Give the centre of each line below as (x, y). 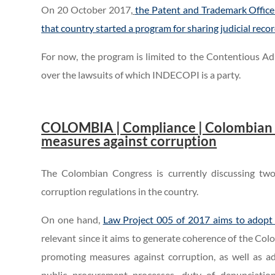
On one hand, (72, 220)
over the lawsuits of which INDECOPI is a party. (141, 75)
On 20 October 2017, (87, 10)
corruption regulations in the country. (120, 192)
